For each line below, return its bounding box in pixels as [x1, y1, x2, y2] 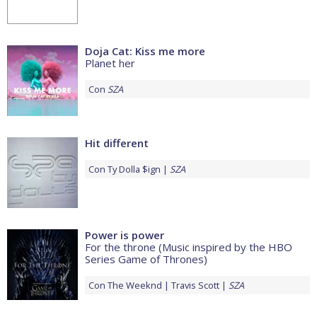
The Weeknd [108, 279, 162, 292]
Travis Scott [171, 279, 219, 292]
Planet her [85, 56, 135, 71]
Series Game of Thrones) [85, 252, 207, 267]
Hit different [85, 136, 149, 151]
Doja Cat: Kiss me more [85, 44, 205, 59]
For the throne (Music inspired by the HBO [85, 240, 292, 255]
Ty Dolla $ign [108, 163, 161, 176]
